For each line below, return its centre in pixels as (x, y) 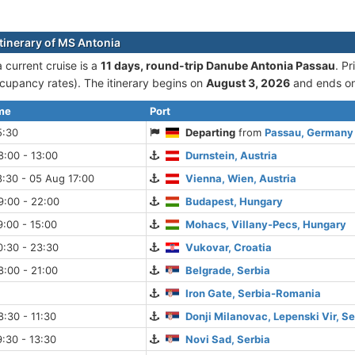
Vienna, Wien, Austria (241, 179)
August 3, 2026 (248, 83)
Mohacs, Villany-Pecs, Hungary (266, 225)
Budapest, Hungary (235, 202)
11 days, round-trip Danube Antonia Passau (218, 66)
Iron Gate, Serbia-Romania (254, 294)
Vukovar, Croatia (229, 248)
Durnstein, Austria (232, 156)
